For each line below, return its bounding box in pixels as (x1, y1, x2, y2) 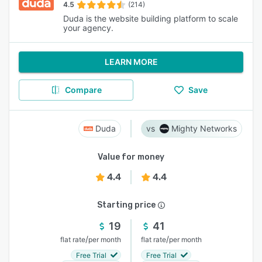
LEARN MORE (104, 57, 158, 67)
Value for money (98, 152, 164, 162)
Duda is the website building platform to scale (63, 13, 238, 23)
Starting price (97, 200, 156, 210)
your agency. (63, 23, 113, 33)
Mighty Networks (171, 123, 237, 133)
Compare (64, 85, 102, 95)
